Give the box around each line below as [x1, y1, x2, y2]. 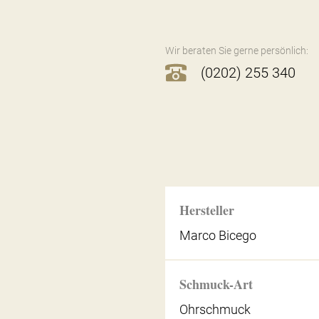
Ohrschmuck [179, 302, 251, 318]
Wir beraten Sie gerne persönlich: [165, 44, 309, 56]
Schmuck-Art [179, 275, 253, 294]
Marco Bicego [179, 227, 257, 243]
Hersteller [179, 200, 235, 219]
